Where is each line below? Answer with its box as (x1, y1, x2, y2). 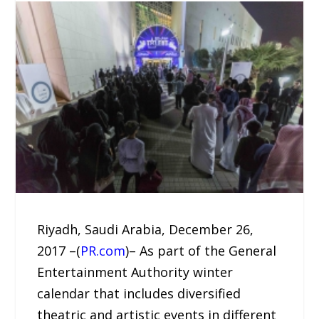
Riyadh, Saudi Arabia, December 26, (37, 221, 254, 239)
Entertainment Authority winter (37, 263, 234, 281)
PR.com (80, 242, 126, 260)
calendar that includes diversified (37, 285, 241, 303)
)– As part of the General (125, 242, 277, 260)
